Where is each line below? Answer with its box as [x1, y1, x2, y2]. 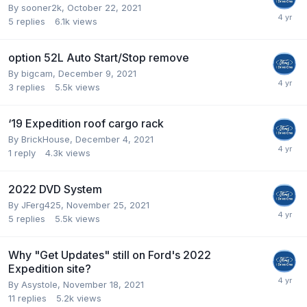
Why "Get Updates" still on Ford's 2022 [8, 247, 211, 262]
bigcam [21, 67, 53, 79]
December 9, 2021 [58, 67, 136, 79]
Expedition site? [8, 261, 91, 275]
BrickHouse [21, 133, 70, 145]
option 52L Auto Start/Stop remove [8, 50, 189, 64]
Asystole [21, 278, 58, 290]
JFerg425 [21, 199, 61, 210]
